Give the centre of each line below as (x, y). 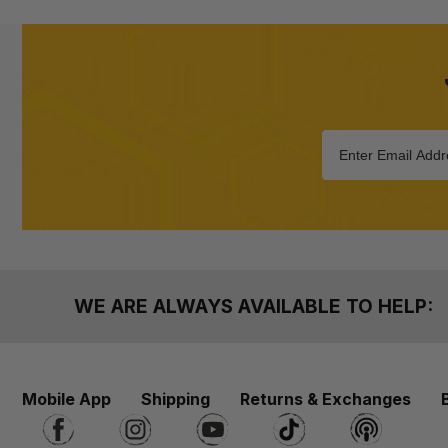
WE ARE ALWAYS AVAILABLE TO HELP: (253, 307)
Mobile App (66, 399)
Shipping (175, 399)
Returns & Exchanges (325, 399)
